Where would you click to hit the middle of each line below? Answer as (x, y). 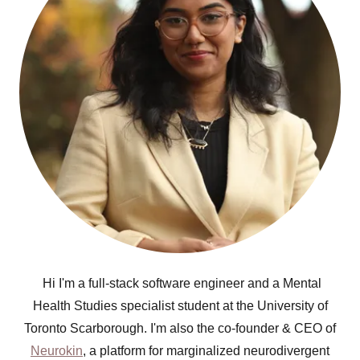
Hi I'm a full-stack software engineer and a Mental (180, 283)
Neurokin (57, 351)
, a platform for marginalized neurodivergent (206, 351)
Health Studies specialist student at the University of (180, 306)
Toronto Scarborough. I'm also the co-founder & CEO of (180, 328)
